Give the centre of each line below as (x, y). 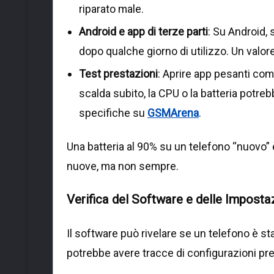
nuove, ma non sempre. (123, 166)
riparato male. (111, 9)
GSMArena (173, 113)
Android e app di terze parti (143, 31)
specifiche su (113, 113)
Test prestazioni (118, 73)
